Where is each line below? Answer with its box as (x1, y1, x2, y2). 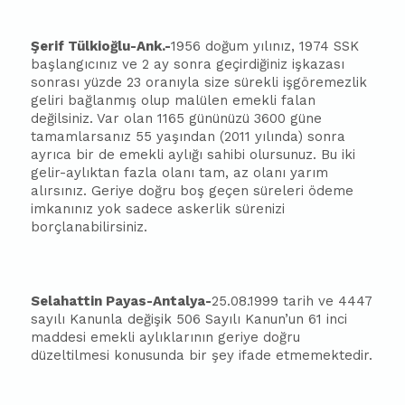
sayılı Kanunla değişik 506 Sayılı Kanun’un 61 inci (31, 311, 348, 327)
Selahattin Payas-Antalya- (31, 293, 212, 309)
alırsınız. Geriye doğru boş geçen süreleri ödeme (31, 183, 354, 199)
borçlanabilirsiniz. (31, 219, 148, 235)
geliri (31, 92, 69, 108)
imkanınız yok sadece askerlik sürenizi (31, 201, 286, 217)
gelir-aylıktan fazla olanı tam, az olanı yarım (31, 165, 329, 181)
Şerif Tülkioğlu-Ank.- (31, 38, 172, 54)
